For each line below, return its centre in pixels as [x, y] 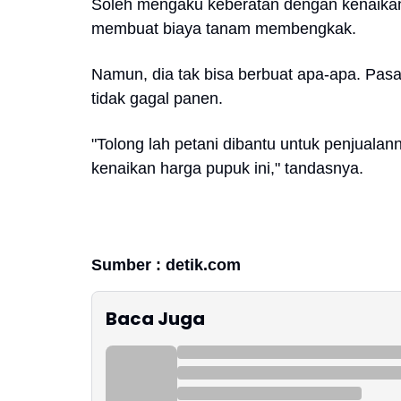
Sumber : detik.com [166, 265]
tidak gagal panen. [157, 98]
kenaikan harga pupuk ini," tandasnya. [230, 168]
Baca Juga [155, 319]
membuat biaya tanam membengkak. [224, 29]
